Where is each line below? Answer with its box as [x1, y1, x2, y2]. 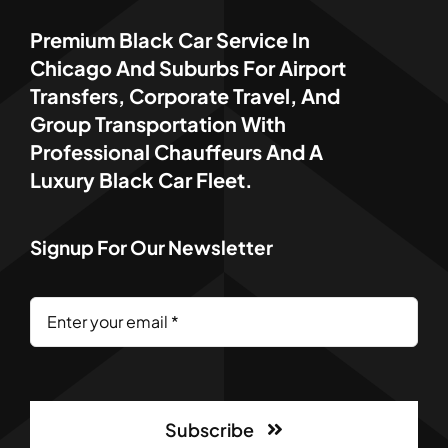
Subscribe [165, 417, 255, 441]
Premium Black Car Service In [29, 26, 310, 52]
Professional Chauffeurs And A [29, 138, 323, 164]
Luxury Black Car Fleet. [29, 166, 253, 192]
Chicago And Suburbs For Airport [29, 54, 346, 80]
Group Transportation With [29, 110, 286, 136]
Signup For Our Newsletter [29, 234, 273, 259]
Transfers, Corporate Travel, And [29, 82, 340, 108]
